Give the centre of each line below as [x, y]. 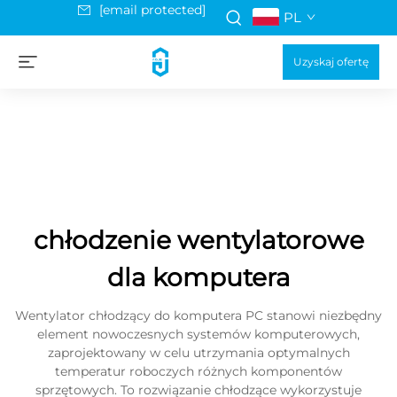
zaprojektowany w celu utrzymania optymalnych [198, 353]
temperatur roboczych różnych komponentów [198, 371]
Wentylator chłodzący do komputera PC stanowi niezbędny [198, 315]
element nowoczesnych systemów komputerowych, [198, 334]
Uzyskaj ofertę [331, 62]
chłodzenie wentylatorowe [198, 240]
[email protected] [152, 10]
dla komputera [198, 277]
